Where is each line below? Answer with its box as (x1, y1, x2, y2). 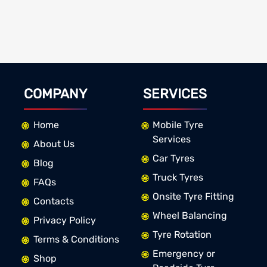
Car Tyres (152, 153, 194, 164)
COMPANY (23, 86, 87, 103)
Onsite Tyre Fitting (152, 191, 234, 203)
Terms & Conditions (33, 234, 119, 246)
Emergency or (152, 248, 215, 260)
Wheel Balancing (152, 210, 227, 222)
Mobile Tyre (152, 119, 203, 131)
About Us (33, 138, 74, 150)
